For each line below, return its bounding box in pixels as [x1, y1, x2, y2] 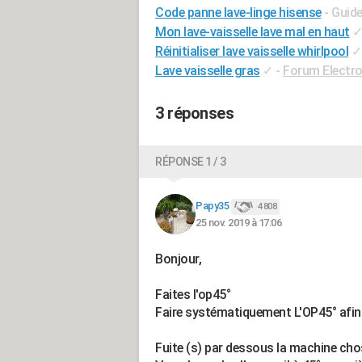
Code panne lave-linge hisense [155, 5, 322, 20]
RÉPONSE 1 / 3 [155, 155, 226, 168]
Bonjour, [155, 251, 201, 267]
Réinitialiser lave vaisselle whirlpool [155, 44, 348, 59]
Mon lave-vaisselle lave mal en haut [155, 24, 350, 40]
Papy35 [196, 200, 229, 213]
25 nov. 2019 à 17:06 [196, 216, 281, 229]
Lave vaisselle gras [155, 63, 260, 78]
